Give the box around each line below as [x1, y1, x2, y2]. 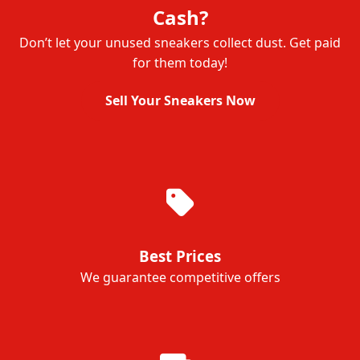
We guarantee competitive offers [80, 268, 280, 286]
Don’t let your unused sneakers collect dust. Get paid [19, 34, 341, 51]
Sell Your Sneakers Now [104, 92, 256, 109]
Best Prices [139, 246, 221, 266]
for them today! [133, 54, 227, 72]
